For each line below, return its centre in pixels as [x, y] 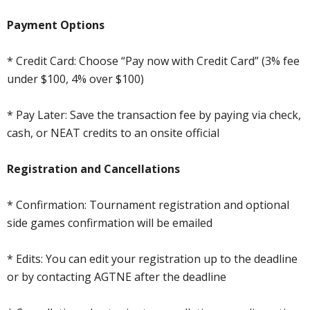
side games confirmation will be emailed [110, 222]
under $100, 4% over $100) [75, 79]
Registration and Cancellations [93, 168]
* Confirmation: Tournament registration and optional [148, 204]
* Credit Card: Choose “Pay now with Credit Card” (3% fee [153, 61]
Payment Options [56, 25]
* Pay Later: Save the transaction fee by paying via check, [154, 115]
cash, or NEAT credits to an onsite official [113, 133]
